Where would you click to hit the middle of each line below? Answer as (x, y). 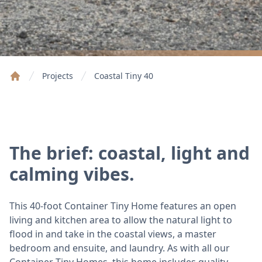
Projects (58, 75)
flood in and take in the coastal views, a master (113, 234)
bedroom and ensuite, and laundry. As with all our (120, 248)
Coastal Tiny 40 (124, 75)
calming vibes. (72, 174)
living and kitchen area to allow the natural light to (121, 220)
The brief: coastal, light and (130, 153)
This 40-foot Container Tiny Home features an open (123, 206)
